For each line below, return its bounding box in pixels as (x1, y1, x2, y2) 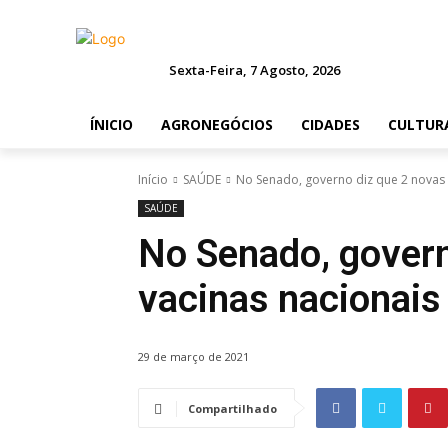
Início (138, 171, 168, 188)
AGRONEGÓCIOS (161, 115, 273, 134)
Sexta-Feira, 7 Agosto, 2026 (169, 61, 341, 79)
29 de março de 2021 (138, 349, 249, 365)
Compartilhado (188, 401, 277, 417)
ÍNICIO (90, 115, 133, 134)
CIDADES (301, 115, 360, 134)
